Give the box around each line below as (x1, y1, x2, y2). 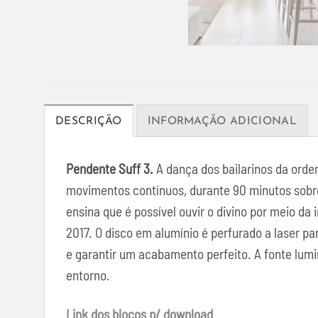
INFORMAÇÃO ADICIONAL (147, 115, 297, 127)
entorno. (66, 266, 110, 283)
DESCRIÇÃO (55, 115, 122, 127)
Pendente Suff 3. (66, 160, 153, 177)
